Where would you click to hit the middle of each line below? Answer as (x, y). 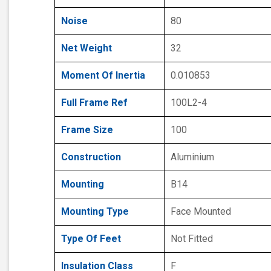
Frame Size (87, 130)
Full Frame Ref (94, 103)
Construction (91, 157)
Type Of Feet (91, 239)
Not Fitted (192, 239)
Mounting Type (95, 212)
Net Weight (87, 48)
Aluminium (192, 157)
